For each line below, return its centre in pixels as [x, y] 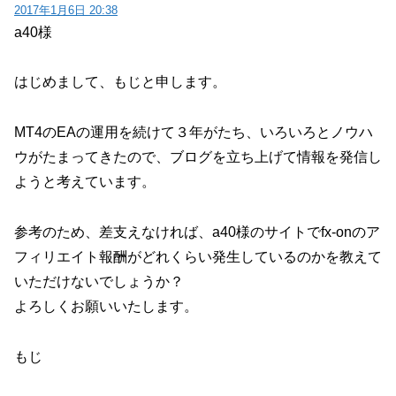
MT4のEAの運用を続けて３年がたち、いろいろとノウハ [194, 133]
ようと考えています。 [85, 182]
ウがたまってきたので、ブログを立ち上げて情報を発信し [198, 157]
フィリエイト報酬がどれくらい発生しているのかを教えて [198, 257]
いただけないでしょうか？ [99, 282]
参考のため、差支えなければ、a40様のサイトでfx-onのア [197, 232]
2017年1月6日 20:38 [66, 10]
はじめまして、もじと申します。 [120, 82]
